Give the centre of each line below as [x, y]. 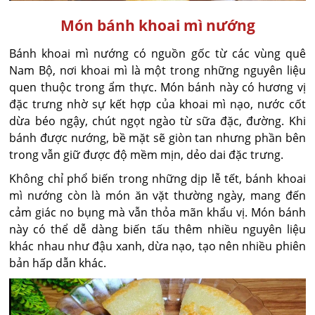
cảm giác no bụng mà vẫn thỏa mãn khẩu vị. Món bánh [157, 212]
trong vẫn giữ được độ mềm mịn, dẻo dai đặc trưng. [147, 154]
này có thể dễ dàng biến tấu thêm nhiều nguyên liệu [157, 229]
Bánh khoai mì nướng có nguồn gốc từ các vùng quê [157, 53]
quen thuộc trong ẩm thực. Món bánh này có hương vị [157, 87]
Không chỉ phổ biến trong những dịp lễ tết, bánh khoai [157, 178]
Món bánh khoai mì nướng [157, 25]
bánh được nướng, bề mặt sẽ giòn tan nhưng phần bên [157, 137]
